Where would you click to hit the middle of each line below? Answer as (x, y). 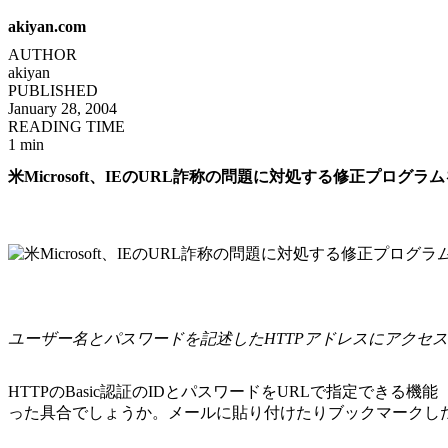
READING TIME (66, 126)
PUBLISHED (53, 90)
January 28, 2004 (62, 108)
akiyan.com (47, 26)
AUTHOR (42, 54)
